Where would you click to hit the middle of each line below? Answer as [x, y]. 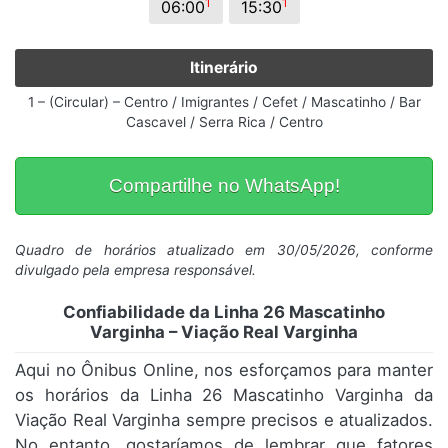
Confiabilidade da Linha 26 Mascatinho [224, 312]
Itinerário [224, 68]
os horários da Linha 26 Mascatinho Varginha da [224, 395]
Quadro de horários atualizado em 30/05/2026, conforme [224, 250]
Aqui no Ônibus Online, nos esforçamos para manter [224, 370]
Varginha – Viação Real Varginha [224, 332]
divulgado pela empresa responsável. [135, 270]
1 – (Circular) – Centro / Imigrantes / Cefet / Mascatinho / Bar [224, 102]
